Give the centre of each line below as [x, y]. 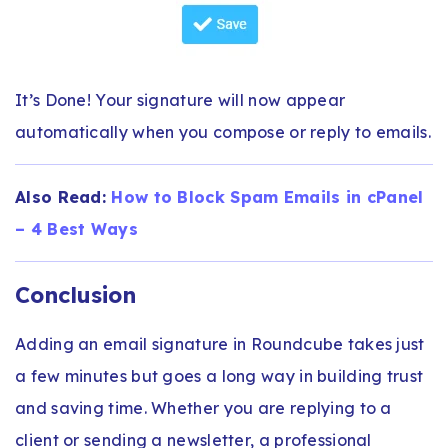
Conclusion [75, 294]
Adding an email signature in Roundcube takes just [220, 343]
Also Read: [63, 196]
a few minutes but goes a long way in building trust [219, 375]
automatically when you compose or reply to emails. [223, 131]
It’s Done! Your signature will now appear [180, 99]
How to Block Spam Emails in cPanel [267, 196]
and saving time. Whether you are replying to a [203, 407]
